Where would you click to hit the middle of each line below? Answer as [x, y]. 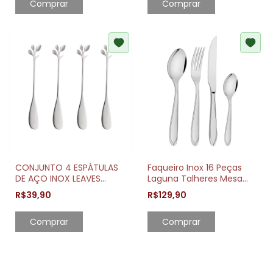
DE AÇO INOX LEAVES [58, 178]
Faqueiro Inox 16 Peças [194, 167]
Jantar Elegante [181, 189]
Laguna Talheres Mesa [195, 178]
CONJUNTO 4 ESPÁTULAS [67, 167]
